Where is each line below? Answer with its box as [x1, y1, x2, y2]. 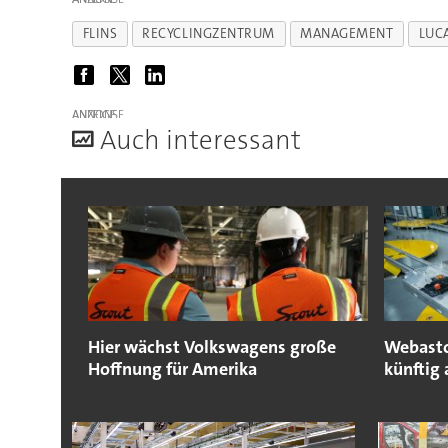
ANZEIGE [71, 107, 116, 124]
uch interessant [115, 123, 301, 159]
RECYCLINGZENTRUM [142, 24, 275, 42]
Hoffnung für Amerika [87, 357, 257, 382]
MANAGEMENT [300, 24, 394, 42]
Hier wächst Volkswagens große [87, 335, 336, 360]
